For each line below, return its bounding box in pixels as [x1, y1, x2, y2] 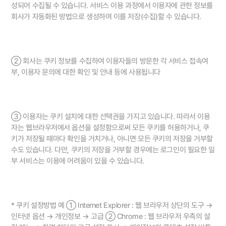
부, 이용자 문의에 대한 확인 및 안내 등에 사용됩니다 [11, 68, 160, 77]
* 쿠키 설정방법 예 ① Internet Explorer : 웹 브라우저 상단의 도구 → [11, 201, 213, 210]
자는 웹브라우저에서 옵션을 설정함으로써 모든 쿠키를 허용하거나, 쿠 [11, 123, 209, 133]
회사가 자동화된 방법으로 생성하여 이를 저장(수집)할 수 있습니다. [11, 12, 201, 22]
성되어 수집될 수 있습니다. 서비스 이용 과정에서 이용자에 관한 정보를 [11, 1, 213, 11]
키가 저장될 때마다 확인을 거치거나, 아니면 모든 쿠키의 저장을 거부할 [11, 134, 213, 144]
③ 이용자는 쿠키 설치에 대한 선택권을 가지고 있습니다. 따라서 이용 [11, 112, 210, 122]
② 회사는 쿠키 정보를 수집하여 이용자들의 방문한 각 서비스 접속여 [11, 56, 208, 66]
